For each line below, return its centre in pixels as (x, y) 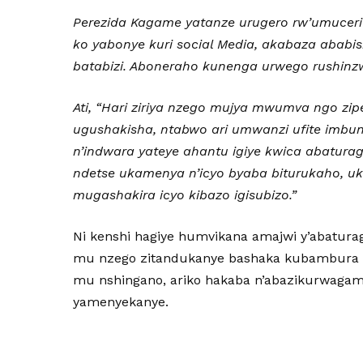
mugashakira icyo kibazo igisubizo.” (185, 195)
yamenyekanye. (121, 302)
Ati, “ (88, 107)
